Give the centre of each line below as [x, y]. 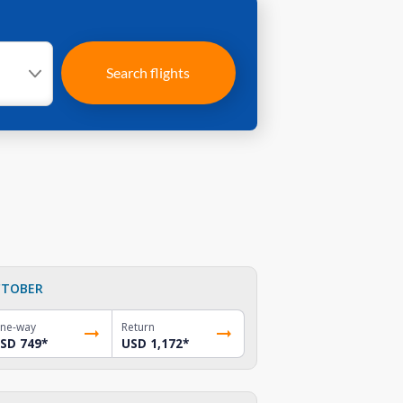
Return [139, 327]
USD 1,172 [152, 343]
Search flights [148, 72]
